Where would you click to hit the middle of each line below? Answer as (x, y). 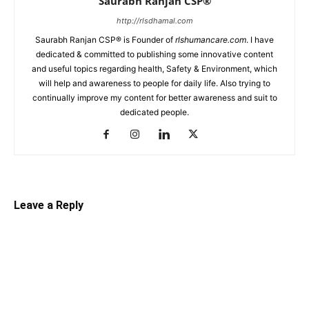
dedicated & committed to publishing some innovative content (154, 54)
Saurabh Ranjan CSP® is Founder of (105, 40)
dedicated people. (154, 112)
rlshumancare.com (211, 40)
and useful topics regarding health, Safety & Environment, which (154, 69)
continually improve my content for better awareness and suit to (154, 98)
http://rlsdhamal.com (154, 21)
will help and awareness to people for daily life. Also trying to (154, 83)
